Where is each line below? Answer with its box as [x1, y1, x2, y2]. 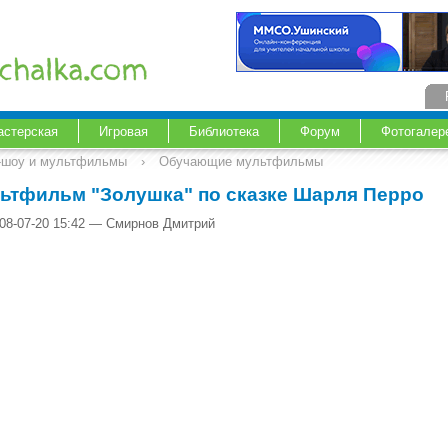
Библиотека [189, 124, 259, 140]
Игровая [99, 124, 148, 140]
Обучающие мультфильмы [159, 154, 323, 169]
